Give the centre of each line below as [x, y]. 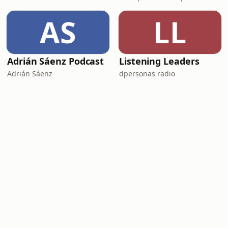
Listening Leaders [159, 61]
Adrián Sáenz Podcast [56, 61]
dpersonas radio [147, 74]
